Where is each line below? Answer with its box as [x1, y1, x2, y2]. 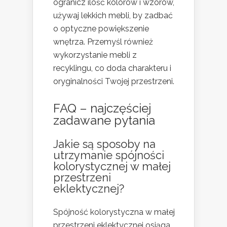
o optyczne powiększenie [53, 23, 149, 33]
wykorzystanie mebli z [53, 50, 137, 60]
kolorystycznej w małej [53, 159, 171, 173]
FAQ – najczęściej [53, 100, 151, 116]
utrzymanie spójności [53, 148, 164, 162]
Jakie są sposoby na [53, 137, 156, 150]
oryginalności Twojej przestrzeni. [53, 76, 174, 86]
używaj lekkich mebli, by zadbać [53, 10, 173, 20]
